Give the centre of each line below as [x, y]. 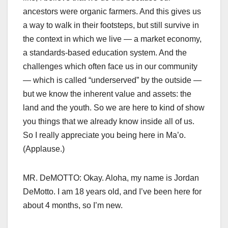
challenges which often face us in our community [110, 67]
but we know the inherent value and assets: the [107, 94]
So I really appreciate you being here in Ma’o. [104, 135]
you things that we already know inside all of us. [109, 122]
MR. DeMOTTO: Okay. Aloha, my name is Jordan [111, 178]
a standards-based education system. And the [105, 53]
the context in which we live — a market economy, [112, 39]
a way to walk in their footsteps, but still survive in [111, 25]
